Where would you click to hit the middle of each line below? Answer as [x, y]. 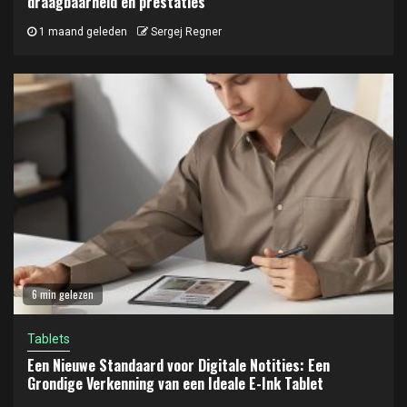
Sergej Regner [186, 32]
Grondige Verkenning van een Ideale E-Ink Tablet [175, 383]
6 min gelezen [63, 294]
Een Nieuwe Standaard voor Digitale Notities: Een [179, 365]
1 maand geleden [82, 32]
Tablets [49, 339]
